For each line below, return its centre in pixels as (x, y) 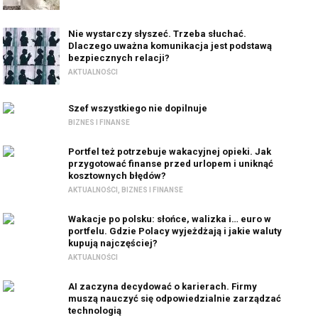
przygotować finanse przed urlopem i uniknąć (171, 164)
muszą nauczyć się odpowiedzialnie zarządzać (175, 298)
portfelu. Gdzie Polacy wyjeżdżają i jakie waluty (175, 231)
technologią (95, 311)
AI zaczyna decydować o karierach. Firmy (163, 286)
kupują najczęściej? (113, 243)
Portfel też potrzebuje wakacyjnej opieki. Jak (170, 152)
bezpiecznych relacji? (119, 58)
